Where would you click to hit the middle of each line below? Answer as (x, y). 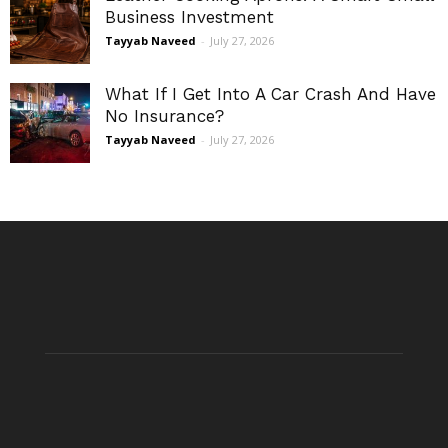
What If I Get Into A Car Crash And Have (270, 94)
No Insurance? (164, 116)
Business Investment (189, 17)
